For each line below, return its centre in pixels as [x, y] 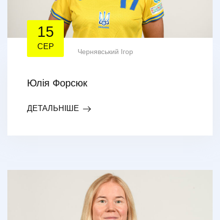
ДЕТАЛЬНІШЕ [53, 109]
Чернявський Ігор [105, 52]
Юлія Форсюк [57, 83]
